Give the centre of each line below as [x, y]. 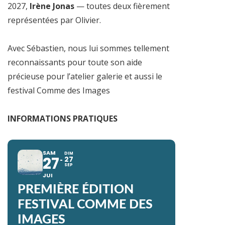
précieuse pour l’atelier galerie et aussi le [85, 77]
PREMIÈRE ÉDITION [76, 190]
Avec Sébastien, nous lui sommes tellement [88, 48]
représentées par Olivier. [54, 20]
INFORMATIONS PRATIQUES [63, 119]
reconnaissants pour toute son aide [75, 63]
